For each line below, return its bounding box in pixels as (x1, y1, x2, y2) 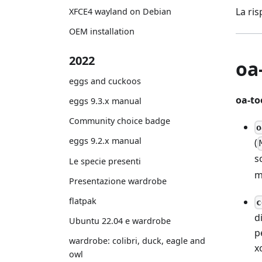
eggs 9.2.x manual (69, 135, 142, 147)
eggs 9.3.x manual (69, 95, 142, 106)
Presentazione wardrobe (69, 175, 167, 187)
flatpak (69, 195, 96, 206)
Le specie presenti (69, 155, 141, 167)
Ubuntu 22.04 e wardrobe (69, 215, 171, 227)
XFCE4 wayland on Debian (69, 5, 171, 17)
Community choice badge (69, 115, 170, 127)
